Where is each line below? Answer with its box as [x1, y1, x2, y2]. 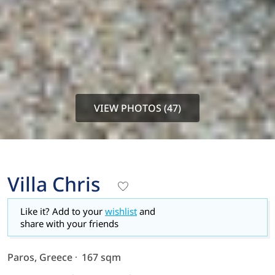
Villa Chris [7, 171, 100, 198]
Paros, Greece [7, 250, 72, 265]
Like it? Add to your [20, 205, 105, 218]
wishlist [105, 205, 137, 218]
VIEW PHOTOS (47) [94, 101, 181, 115]
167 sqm [82, 250, 121, 265]
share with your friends [20, 217, 118, 230]
